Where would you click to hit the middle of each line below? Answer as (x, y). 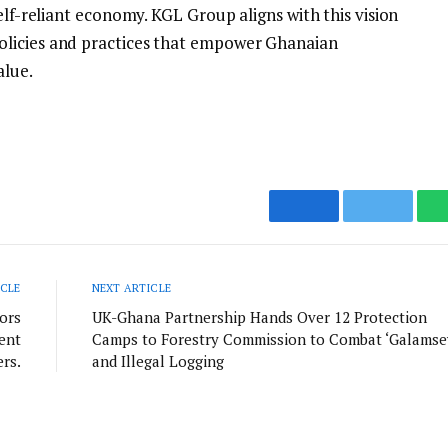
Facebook (341, 220)
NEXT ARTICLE (131, 288)
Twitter (407, 220)
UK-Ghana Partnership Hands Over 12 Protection (259, 317)
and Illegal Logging (157, 361)
